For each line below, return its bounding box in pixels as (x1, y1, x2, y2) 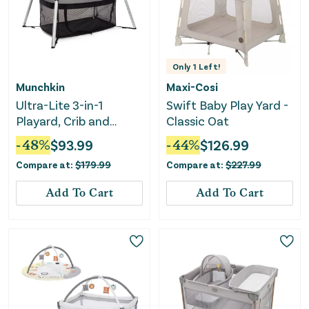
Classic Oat (166, 113, 229, 129)
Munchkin (16, 80, 65, 94)
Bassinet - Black (16, 129, 103, 145)
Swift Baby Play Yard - (166, 97, 283, 113)
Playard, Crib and (16, 113, 110, 129)
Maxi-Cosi (166, 80, 218, 94)
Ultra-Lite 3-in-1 (16, 97, 103, 113)
